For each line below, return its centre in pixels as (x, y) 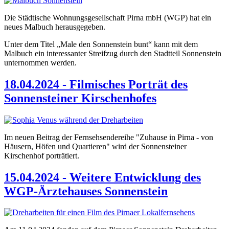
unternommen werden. (40, 62)
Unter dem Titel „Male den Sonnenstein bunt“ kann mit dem (101, 44)
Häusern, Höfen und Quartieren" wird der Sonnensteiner (95, 146)
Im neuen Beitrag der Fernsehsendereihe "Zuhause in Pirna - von (109, 137)
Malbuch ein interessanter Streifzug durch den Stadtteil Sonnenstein (113, 53)
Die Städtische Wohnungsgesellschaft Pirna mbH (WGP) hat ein (108, 17)
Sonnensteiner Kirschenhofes (80, 98)
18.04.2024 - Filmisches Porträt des (96, 84)
